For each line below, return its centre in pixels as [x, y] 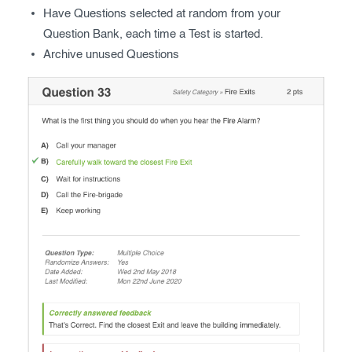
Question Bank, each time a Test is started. [153, 34]
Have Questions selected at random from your [162, 14]
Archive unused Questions [111, 55]
